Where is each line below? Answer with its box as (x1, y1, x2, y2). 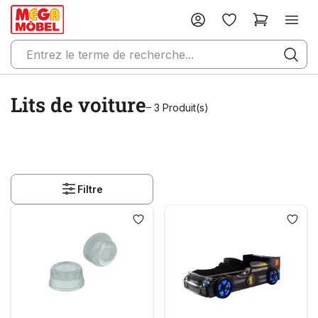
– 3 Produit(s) (146, 102, 209, 114)
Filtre (77, 182, 104, 195)
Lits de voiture (11, 92, 146, 118)
